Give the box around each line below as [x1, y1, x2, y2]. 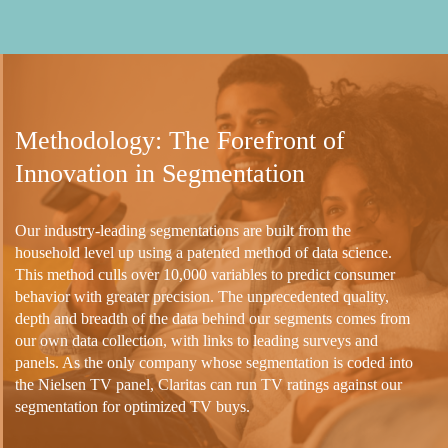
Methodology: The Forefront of [15, 125, 345, 155]
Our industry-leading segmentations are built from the [15, 221, 351, 239]
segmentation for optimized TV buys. [15, 397, 250, 415]
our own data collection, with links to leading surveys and [15, 331, 378, 349]
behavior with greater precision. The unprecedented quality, [15, 287, 389, 305]
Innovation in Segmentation [15, 158, 305, 188]
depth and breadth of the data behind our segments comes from [15, 309, 410, 327]
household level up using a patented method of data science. [15, 243, 392, 261]
